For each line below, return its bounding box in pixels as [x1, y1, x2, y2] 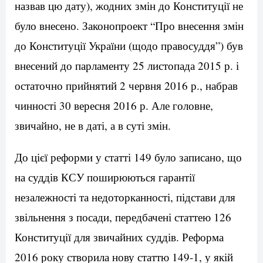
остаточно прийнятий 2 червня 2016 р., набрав [15, 78, 238, 93]
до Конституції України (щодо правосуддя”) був [15, 38, 243, 53]
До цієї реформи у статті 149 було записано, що [15, 150, 242, 165]
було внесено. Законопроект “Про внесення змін [15, 18, 244, 33]
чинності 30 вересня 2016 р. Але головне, [15, 98, 213, 113]
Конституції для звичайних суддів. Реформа [15, 230, 224, 245]
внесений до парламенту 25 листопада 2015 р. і [15, 58, 239, 73]
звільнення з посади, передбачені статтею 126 [15, 210, 231, 225]
